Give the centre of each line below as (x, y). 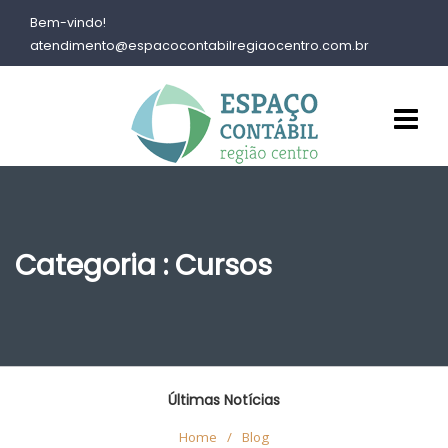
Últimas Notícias (224, 400)
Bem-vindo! (68, 22)
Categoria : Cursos (143, 265)
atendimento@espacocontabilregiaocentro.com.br (199, 45)
